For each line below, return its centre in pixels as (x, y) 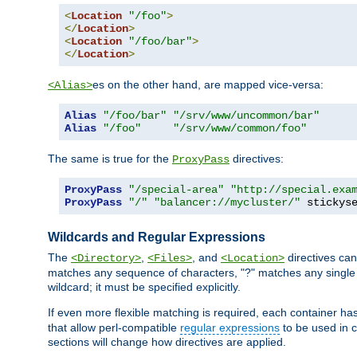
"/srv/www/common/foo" (240, 128)
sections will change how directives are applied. (167, 341)
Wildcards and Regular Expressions (157, 237)
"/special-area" (176, 189)
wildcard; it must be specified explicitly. (144, 286)
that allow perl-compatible (114, 327)
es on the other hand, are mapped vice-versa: (208, 84)
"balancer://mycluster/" (227, 202)
